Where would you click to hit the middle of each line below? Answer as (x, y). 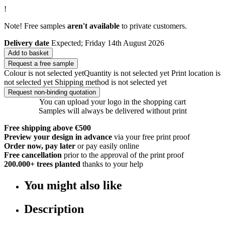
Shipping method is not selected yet (111, 82)
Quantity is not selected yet (127, 73)
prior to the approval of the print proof (124, 155)
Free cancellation (33, 155)
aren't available (93, 26)
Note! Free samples (36, 26)
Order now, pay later (40, 146)
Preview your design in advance (58, 137)
